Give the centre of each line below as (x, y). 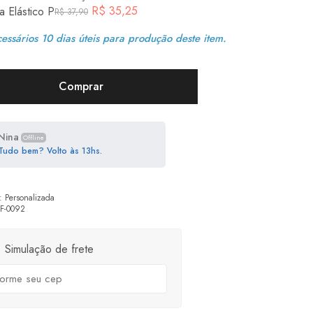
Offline (34, 137)
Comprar (81, 86)
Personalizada (30, 198)
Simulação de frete (49, 249)
